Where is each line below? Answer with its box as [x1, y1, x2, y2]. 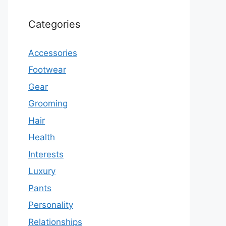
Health [28, 132, 55, 143]
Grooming [28, 98, 68, 109]
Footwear [28, 65, 66, 75]
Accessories [28, 47, 77, 58]
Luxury [28, 166, 55, 177]
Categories [28, 18, 80, 30]
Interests [28, 149, 64, 159]
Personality [28, 200, 73, 210]
